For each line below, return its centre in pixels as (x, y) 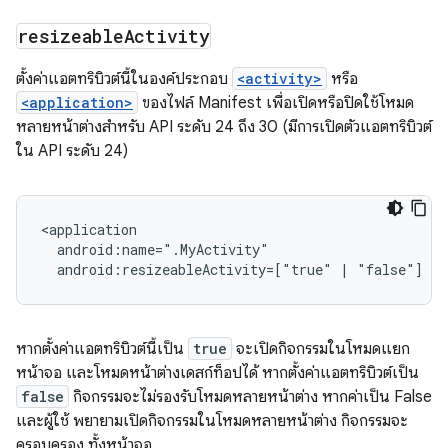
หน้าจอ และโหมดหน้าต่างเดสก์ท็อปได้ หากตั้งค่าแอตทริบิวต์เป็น (217, 373)
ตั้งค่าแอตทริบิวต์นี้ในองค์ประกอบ (124, 79)
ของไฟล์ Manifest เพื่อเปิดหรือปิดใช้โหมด (276, 103)
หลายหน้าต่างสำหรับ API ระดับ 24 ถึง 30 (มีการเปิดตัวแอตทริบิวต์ (224, 127)
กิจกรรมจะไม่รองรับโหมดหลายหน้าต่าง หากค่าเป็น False (250, 397)
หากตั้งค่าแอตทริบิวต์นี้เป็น (102, 349)
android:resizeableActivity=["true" (194, 270)
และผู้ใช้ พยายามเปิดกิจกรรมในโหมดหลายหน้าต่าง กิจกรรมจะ (212, 421)
